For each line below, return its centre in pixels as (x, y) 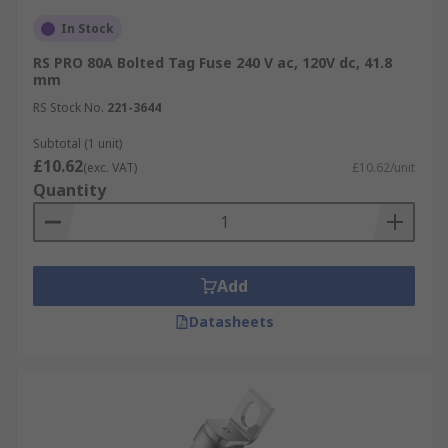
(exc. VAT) (110, 167)
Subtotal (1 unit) (77, 143)
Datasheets (231, 321)
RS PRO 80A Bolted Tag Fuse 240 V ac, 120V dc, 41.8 (212, 62)
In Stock (87, 28)
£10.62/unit (383, 167)
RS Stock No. (68, 107)
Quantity (69, 190)
